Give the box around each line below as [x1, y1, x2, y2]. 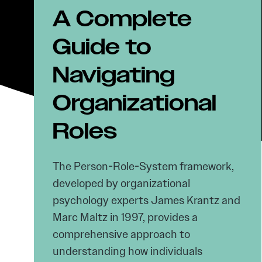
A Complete [53, 5, 192, 35]
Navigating [53, 61, 175, 91]
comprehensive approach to [53, 227, 190, 242]
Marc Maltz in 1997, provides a [53, 210, 198, 225]
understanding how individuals [53, 244, 202, 258]
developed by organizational [53, 176, 190, 191]
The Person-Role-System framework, [53, 159, 234, 174]
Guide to [53, 33, 151, 63]
